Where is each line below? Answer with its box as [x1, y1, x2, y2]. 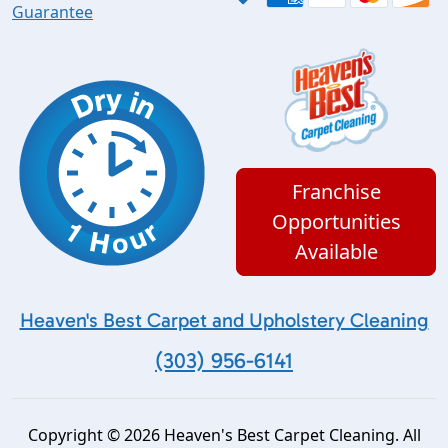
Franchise [291, 178, 381, 206]
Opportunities [271, 208, 401, 236]
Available [294, 238, 378, 266]
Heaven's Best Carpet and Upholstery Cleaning [19, 308, 429, 333]
